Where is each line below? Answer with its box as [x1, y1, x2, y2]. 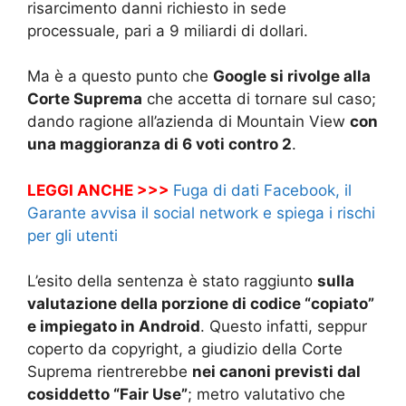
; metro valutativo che [188, 385, 345, 404]
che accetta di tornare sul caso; [142, 90, 376, 109]
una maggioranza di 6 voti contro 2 [27, 135, 292, 154]
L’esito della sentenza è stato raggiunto [27, 272, 317, 291]
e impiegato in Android [27, 317, 200, 336]
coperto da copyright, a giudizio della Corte [27, 340, 343, 359]
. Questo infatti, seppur [200, 317, 367, 336]
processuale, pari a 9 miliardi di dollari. [27, 21, 308, 40]
